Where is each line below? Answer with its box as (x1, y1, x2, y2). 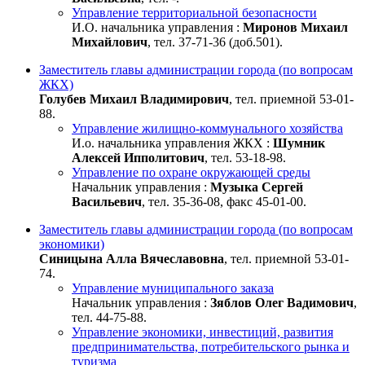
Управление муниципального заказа (72, 280, 274, 295)
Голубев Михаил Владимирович (39, 91, 229, 106)
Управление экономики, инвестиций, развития (72, 324, 333, 339)
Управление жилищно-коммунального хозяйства (72, 121, 343, 135)
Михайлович (72, 34, 147, 49)
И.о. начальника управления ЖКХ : (72, 135, 273, 150)
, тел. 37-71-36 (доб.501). (147, 34, 283, 49)
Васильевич (72, 194, 142, 209)
